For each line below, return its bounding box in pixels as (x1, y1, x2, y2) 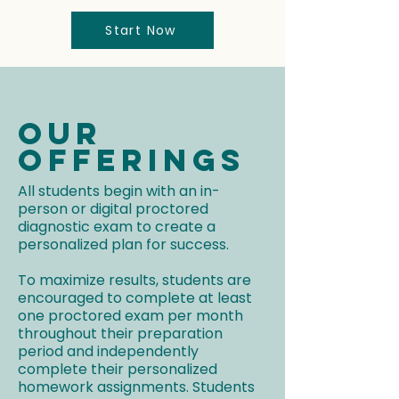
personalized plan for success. (18, 234, 229, 255)
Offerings (18, 141, 246, 179)
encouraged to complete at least (18, 288, 252, 308)
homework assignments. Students (18, 377, 255, 397)
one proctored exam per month (18, 305, 243, 326)
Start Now (105, 20, 176, 39)
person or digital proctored (18, 199, 208, 219)
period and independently (18, 341, 199, 362)
